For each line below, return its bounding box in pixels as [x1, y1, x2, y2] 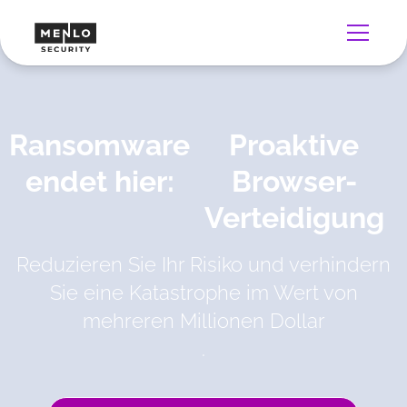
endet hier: [25, 164, 174, 198]
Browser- [231, 164, 357, 198]
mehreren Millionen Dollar [82, 308, 325, 333]
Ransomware [9, 128, 190, 162]
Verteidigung [203, 201, 384, 234]
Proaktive [229, 128, 359, 162]
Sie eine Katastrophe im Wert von [49, 280, 358, 304]
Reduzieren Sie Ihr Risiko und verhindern [16, 252, 391, 276]
